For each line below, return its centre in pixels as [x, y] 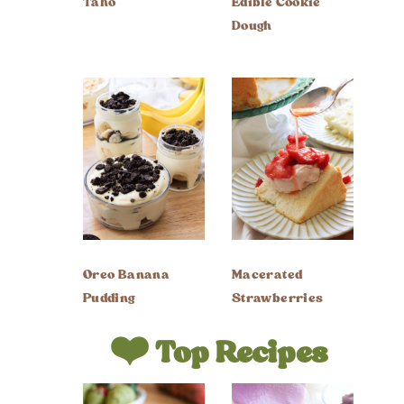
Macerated [267, 275]
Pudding [109, 298]
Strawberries [278, 298]
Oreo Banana [126, 275]
